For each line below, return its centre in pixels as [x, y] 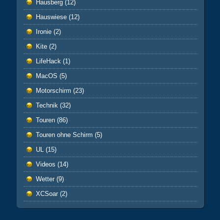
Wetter [45, 179]
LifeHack [48, 61]
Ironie [43, 32]
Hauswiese [51, 17]
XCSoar [47, 194]
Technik [47, 106]
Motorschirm [53, 91]
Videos [45, 165]
